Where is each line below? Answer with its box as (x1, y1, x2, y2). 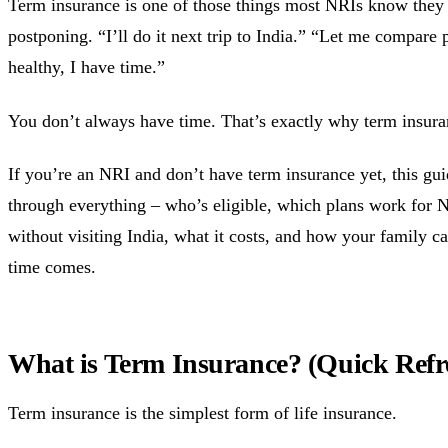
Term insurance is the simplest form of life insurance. (8, 403, 397, 424)
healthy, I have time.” (8, 57, 165, 78)
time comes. (8, 257, 96, 278)
